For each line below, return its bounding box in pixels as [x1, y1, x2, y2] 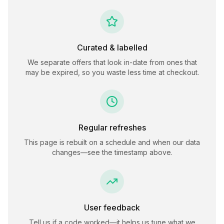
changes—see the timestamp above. [51, 148, 172, 156]
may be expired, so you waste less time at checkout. [25, 68, 199, 76]
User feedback [84, 202, 140, 212]
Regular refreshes [78, 122, 146, 132]
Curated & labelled [76, 42, 147, 52]
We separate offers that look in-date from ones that [27, 58, 197, 66]
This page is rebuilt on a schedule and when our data [24, 138, 200, 146]
